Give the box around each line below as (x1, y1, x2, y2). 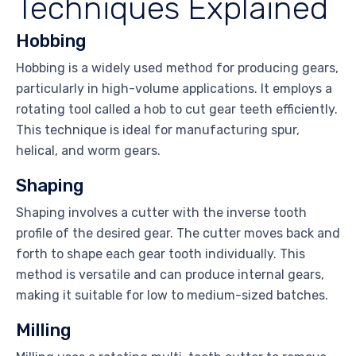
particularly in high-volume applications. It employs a (16, 81, 332, 97)
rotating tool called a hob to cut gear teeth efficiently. (16, 102, 338, 118)
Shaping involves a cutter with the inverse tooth (16, 205, 307, 221)
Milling (16, 319, 72, 342)
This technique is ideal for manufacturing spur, (16, 122, 300, 138)
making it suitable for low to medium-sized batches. (16, 288, 328, 304)
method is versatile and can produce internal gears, (16, 267, 324, 283)
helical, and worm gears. (16, 143, 161, 159)
